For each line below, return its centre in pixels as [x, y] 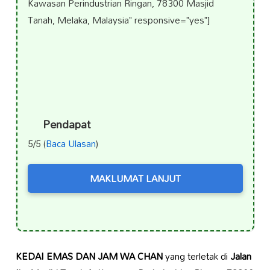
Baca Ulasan [71, 143]
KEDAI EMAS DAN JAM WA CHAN [89, 256]
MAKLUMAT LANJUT [135, 178]
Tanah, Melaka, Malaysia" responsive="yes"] [118, 20]
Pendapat [67, 124]
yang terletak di [196, 256]
